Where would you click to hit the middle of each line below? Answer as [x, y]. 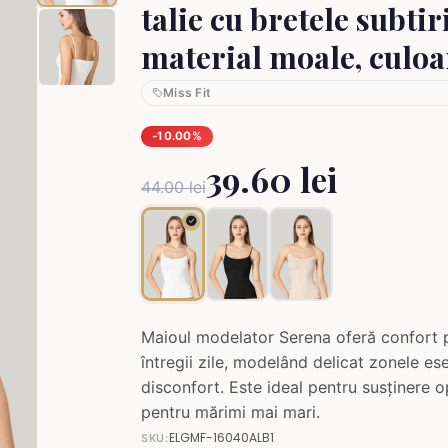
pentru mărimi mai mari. [230, 411]
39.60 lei [271, 178]
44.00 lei [173, 186]
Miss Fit [187, 92]
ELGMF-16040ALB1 [221, 437]
